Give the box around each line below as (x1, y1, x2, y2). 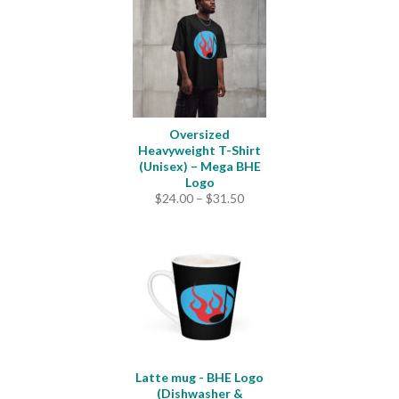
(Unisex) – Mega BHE (138, 159, 261, 174)
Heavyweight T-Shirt (138, 142, 261, 158)
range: (243, 206, 279, 221)
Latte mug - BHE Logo (135, 370, 264, 385)
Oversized (169, 126, 230, 142)
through (243, 238, 289, 253)
